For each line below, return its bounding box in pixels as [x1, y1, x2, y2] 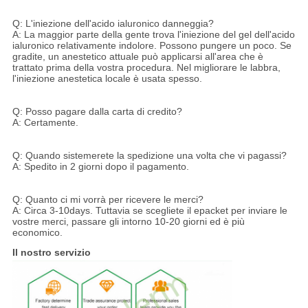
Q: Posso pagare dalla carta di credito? [12, 105, 182, 117]
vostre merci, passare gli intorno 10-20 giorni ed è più [12, 215, 245, 227]
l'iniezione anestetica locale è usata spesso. [12, 72, 202, 84]
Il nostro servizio [12, 246, 91, 258]
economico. [12, 226, 63, 238]
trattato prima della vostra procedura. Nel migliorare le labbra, [12, 61, 280, 73]
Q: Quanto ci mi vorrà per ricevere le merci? [12, 193, 203, 205]
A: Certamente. [12, 116, 78, 128]
